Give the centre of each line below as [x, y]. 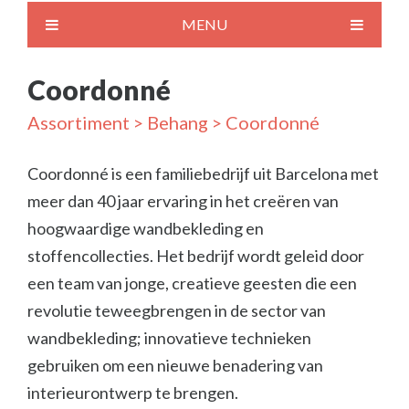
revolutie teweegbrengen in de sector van [177, 310]
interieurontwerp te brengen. [133, 393]
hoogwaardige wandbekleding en [146, 228]
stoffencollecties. [90, 256]
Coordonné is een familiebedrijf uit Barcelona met [203, 173]
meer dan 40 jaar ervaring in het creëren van [183, 201]
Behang [178, 122]
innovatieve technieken [228, 338]
